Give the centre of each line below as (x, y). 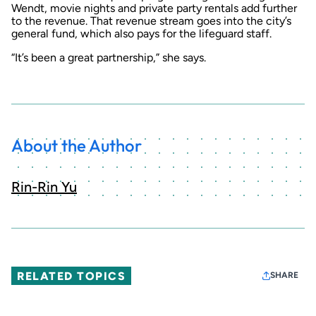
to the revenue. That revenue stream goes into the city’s (151, 20)
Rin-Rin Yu (44, 187)
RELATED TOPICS (72, 276)
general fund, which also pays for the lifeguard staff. (141, 33)
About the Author (77, 145)
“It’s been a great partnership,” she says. (109, 57)
